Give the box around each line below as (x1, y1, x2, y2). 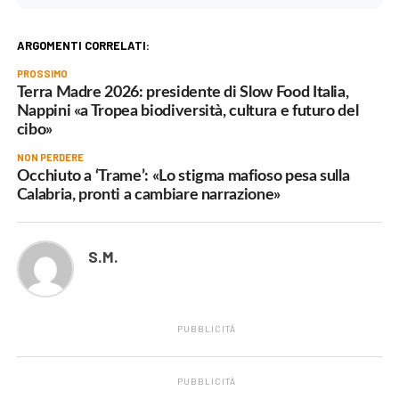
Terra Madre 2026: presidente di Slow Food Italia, (16, 85, 349, 101)
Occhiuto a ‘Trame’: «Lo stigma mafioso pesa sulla (16, 168, 350, 184)
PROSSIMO (16, 68, 68, 80)
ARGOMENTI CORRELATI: (16, 38, 150, 53)
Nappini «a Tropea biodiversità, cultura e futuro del (16, 103, 359, 119)
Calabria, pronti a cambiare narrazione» (16, 187, 281, 203)
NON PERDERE (16, 151, 84, 164)
